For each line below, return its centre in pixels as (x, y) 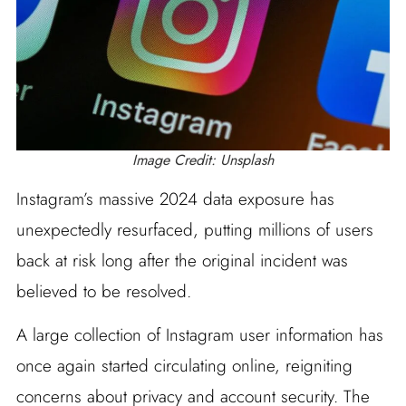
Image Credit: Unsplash (203, 160)
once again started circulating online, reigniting (184, 366)
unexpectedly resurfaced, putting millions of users (194, 230)
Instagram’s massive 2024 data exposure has (175, 199)
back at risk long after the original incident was (182, 261)
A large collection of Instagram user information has (199, 335)
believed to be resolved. (103, 292)
